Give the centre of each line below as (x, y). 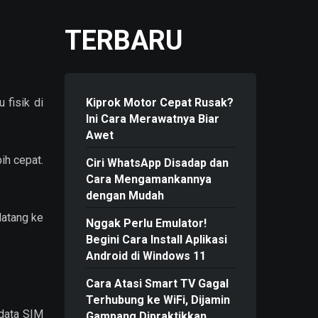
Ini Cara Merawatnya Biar (153, 119)
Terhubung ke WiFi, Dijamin (158, 300)
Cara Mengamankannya (149, 180)
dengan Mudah (125, 196)
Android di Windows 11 (146, 256)
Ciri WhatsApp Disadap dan (157, 163)
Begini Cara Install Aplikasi (157, 240)
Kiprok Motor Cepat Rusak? (160, 103)
